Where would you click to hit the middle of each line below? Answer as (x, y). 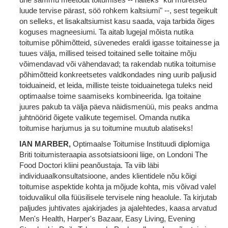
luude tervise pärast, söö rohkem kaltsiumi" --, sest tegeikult (118, 10)
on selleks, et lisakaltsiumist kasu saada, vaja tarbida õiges (117, 21)
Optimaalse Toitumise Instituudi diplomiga (140, 144)
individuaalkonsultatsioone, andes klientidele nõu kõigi (108, 176)
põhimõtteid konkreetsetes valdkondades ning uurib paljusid (118, 75)
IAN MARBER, (45, 144)
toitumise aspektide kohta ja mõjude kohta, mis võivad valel (118, 187)
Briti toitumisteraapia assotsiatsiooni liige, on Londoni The (113, 154)
